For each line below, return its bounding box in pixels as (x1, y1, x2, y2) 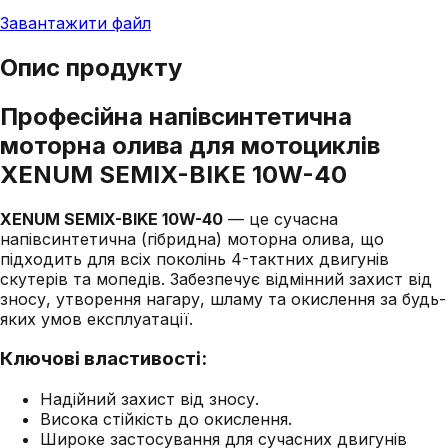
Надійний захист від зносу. (40, 389, 259, 410)
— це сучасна (223, 208, 338, 229)
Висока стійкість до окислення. (40, 409, 292, 430)
